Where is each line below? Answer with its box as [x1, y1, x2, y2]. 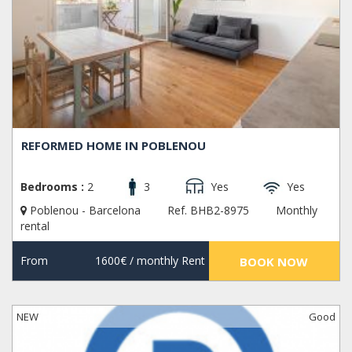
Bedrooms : [20, 178, 84, 194]
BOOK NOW [240, 253, 309, 269]
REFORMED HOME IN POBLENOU [21, 137, 207, 153]
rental [20, 218, 49, 233]
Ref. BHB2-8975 [167, 202, 249, 218]
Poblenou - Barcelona [27, 202, 144, 218]
